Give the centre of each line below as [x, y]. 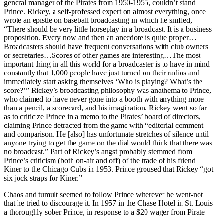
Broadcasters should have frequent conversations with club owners [106, 46]
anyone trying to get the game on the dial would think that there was [108, 143]
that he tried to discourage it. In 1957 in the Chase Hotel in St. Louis [108, 203]
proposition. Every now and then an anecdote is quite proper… [100, 37]
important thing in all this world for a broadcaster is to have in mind [107, 64]
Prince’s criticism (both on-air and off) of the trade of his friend [100, 160]
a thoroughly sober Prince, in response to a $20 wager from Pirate [104, 212]
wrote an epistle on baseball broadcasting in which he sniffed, [98, 20]
